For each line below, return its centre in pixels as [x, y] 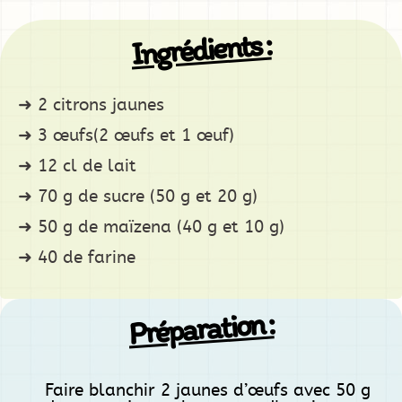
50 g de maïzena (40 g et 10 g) [161, 227]
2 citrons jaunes [101, 105]
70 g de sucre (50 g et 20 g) [148, 197]
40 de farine [87, 258]
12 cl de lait [87, 166]
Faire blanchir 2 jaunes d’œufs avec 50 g [208, 390]
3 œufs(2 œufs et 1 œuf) [136, 135]
